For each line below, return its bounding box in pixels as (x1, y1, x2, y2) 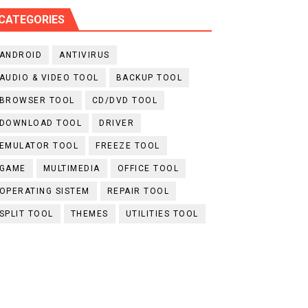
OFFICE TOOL (117, 163, 179, 173)
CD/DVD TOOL (91, 95, 158, 105)
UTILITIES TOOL (125, 208, 199, 219)
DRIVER (99, 118, 135, 128)
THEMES (70, 208, 109, 219)
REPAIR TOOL (107, 186, 170, 196)
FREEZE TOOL (96, 140, 160, 151)
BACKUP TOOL (115, 72, 183, 82)
